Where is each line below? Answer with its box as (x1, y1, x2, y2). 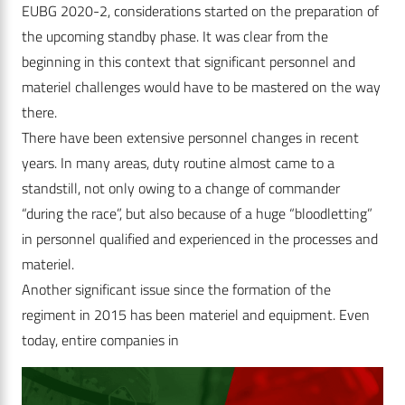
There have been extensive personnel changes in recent (22, 127, 359, 149)
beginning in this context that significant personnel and (22, 51, 355, 73)
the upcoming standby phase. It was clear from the (22, 25, 328, 48)
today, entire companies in (22, 329, 183, 352)
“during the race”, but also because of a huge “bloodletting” (22, 202, 372, 225)
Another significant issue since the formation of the (22, 278, 331, 301)
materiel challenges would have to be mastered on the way (22, 76, 381, 99)
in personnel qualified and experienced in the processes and (22, 228, 378, 250)
